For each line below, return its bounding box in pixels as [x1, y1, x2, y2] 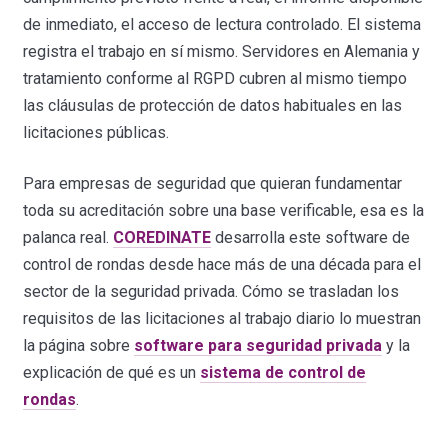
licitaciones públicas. [23, 122, 170, 142]
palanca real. [23, 227, 114, 247]
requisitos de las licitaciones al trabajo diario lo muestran [23, 308, 422, 328]
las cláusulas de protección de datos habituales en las [23, 95, 403, 115]
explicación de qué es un [23, 362, 201, 382]
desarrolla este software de [211, 227, 411, 247]
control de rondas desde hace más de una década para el [23, 254, 422, 274]
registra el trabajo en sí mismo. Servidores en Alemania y [23, 41, 421, 61]
